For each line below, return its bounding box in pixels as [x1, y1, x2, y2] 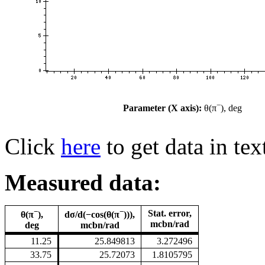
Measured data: [5, 169, 161, 195]
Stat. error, [148, 208, 192, 218]
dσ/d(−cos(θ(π [64, 209, 119, 219]
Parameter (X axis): [122, 103, 202, 114]
